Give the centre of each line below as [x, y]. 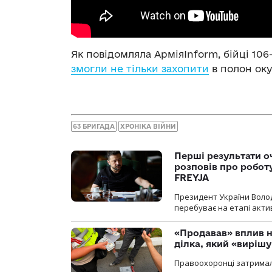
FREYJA [192, 177]
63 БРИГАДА [94, 126]
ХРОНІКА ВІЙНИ [148, 126]
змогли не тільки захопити [140, 69]
